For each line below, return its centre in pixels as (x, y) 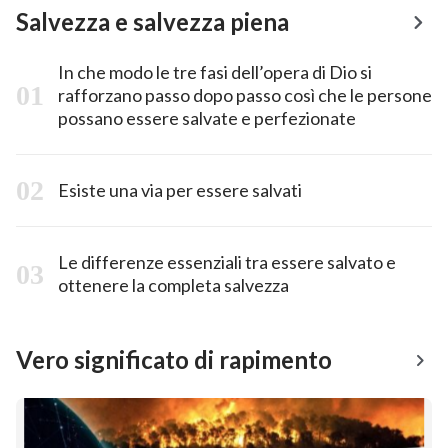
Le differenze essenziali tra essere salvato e (227, 261)
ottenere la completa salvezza (173, 284)
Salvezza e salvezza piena (152, 21)
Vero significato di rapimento (174, 359)
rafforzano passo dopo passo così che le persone (245, 94)
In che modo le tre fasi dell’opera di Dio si (215, 71)
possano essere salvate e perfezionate (207, 117)
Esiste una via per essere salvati (180, 189)
